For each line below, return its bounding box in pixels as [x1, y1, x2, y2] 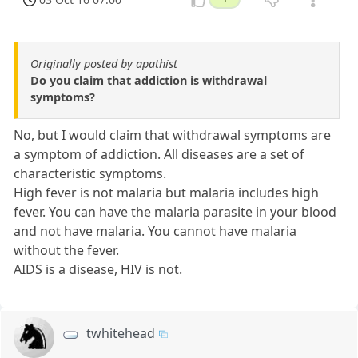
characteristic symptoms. [14, 165, 167, 183]
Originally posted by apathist [30, 56, 177, 72]
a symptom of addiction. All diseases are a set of [14, 145, 305, 164]
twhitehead [86, 324, 156, 343]
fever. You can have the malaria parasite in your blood [14, 203, 337, 221]
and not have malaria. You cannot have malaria [14, 222, 297, 241]
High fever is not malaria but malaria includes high [14, 184, 320, 202]
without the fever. [14, 241, 120, 260]
